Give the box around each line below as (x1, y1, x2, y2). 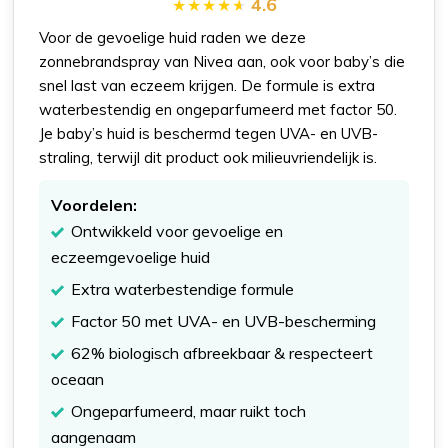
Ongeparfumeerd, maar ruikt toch (71, 400, 307, 421)
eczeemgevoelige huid (51, 246, 211, 267)
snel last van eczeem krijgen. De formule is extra (39, 75, 376, 95)
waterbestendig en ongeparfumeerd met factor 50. (39, 99, 398, 119)
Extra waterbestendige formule (71, 278, 295, 299)
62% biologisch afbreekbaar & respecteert (71, 342, 374, 363)
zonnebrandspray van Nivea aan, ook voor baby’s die (39, 51, 406, 71)
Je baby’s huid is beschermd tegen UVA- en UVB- (39, 123, 379, 143)
